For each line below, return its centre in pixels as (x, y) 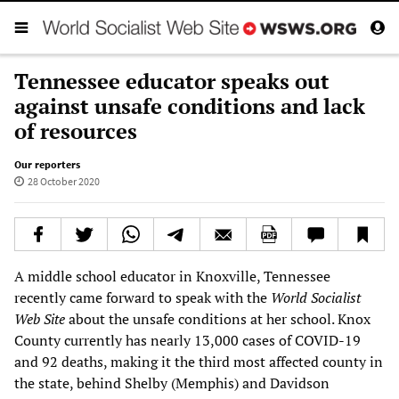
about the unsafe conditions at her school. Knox (218, 318)
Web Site (40, 318)
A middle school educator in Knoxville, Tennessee (172, 276)
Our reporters (47, 164)
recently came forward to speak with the (142, 297)
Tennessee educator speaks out (172, 81)
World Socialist (316, 297)
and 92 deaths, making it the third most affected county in (199, 361)
